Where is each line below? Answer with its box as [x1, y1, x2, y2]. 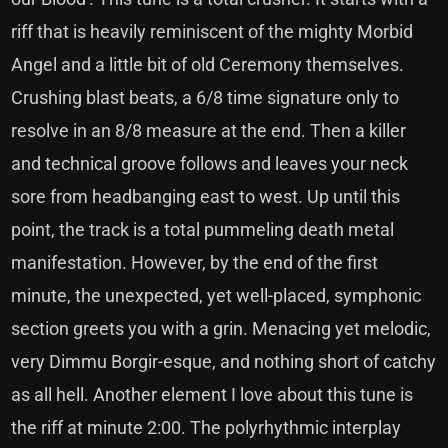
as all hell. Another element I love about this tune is [11, 384, 414, 405]
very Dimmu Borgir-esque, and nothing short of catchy [11, 351, 437, 372]
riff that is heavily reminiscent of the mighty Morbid [11, 21, 414, 42]
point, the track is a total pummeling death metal [11, 219, 395, 240]
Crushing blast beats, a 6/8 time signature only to [11, 87, 400, 108]
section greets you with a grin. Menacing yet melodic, [11, 318, 432, 339]
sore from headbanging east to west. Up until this [11, 186, 401, 207]
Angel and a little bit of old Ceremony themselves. [11, 54, 405, 75]
